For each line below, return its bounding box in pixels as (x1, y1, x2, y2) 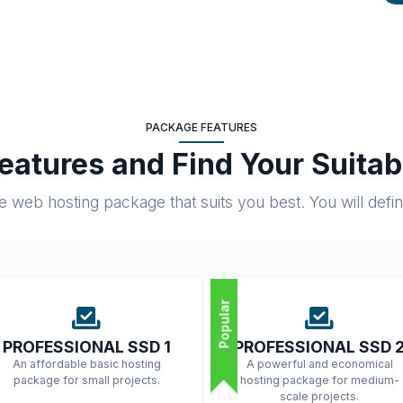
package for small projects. (13, 372, 160, 387)
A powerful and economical (246, 356, 393, 371)
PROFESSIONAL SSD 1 (2, 336, 171, 356)
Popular (216, 299, 232, 349)
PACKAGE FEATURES (146, 120, 257, 134)
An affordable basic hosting (12, 356, 161, 371)
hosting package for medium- (239, 372, 399, 387)
